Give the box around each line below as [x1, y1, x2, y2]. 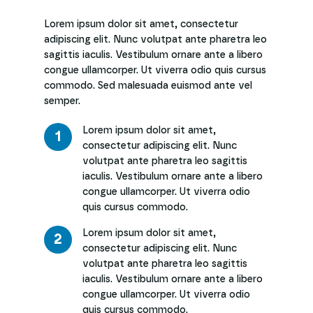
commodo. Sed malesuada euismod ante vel [43, 81, 252, 91]
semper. [43, 96, 80, 106]
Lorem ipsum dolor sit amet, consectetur [43, 20, 238, 29]
